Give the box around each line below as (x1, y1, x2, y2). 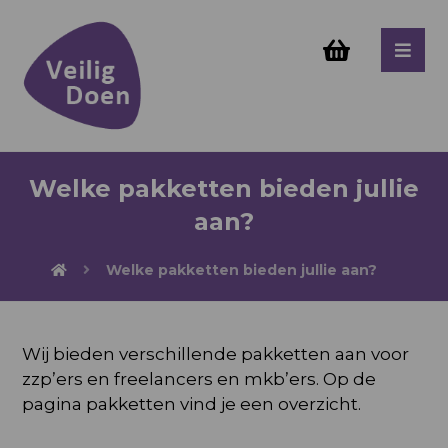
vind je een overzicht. (176, 394, 362, 414)
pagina (22, 394, 87, 414)
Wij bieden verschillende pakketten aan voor (22, 344, 410, 364)
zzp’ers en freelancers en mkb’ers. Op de (22, 369, 377, 389)
